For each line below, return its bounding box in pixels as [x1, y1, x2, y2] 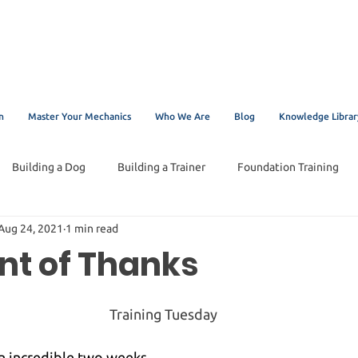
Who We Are [155, 110, 210, 121]
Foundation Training [237, 161, 339, 174]
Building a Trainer [117, 161, 205, 174]
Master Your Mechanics [28, 110, 131, 121]
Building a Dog [12, 161, 86, 174]
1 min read [66, 222, 118, 236]
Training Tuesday [109, 305, 217, 322]
